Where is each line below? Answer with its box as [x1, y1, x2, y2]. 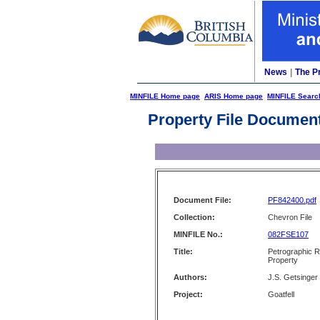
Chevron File [268, 213, 312, 221]
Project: [174, 290, 203, 299]
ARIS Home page [204, 92, 263, 100]
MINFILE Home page [130, 92, 200, 100]
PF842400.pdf [268, 196, 316, 204]
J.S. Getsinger [268, 273, 318, 281]
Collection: [174, 213, 215, 221]
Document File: [174, 196, 231, 204]
